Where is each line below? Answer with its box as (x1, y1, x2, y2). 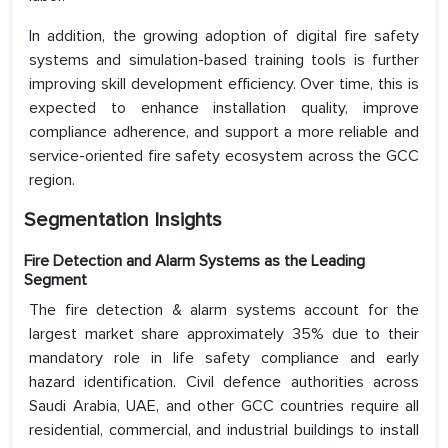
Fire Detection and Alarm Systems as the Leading (24, 251, 365, 272)
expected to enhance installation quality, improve (29, 98, 419, 119)
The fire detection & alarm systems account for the (29, 300, 419, 321)
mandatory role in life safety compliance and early (29, 348, 419, 369)
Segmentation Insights (24, 208, 222, 233)
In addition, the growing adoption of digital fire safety (29, 26, 419, 47)
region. (29, 170, 75, 191)
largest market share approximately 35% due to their (29, 324, 419, 345)
